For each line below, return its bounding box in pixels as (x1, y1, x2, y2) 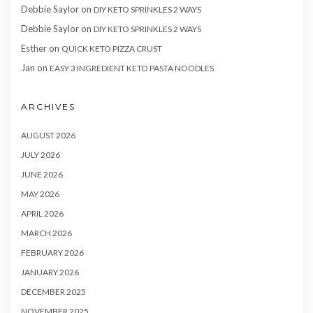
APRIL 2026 (21, 208, 64, 219)
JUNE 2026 (21, 168, 63, 180)
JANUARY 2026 (21, 266, 79, 277)
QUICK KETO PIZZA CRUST (61, 43, 162, 54)
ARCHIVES (21, 101, 75, 112)
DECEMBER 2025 (21, 286, 86, 297)
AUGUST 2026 (21, 129, 75, 140)
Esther (21, 42, 47, 54)
